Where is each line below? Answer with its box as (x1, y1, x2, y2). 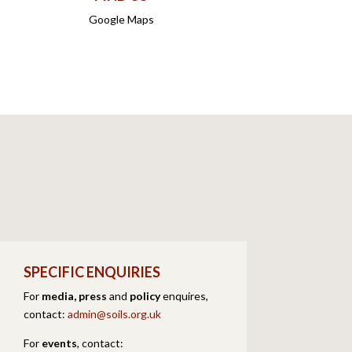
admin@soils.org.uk (68, 306, 162, 321)
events (42, 335, 78, 350)
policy (130, 288, 161, 302)
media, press (42, 288, 110, 302)
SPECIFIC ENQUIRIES (24, 262, 161, 280)
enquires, (160, 288, 209, 302)
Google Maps (88, 13, 154, 27)
